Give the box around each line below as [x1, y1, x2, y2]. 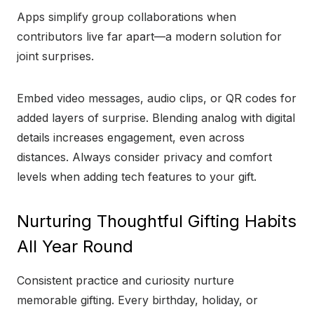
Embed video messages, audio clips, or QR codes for [17, 91, 296, 106]
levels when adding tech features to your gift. [17, 170, 257, 184]
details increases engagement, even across [17, 130, 245, 145]
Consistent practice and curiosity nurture [17, 273, 234, 288]
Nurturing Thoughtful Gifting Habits [17, 211, 296, 232]
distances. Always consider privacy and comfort [17, 150, 272, 165]
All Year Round [17, 236, 133, 257]
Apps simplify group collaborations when [17, 10, 236, 25]
